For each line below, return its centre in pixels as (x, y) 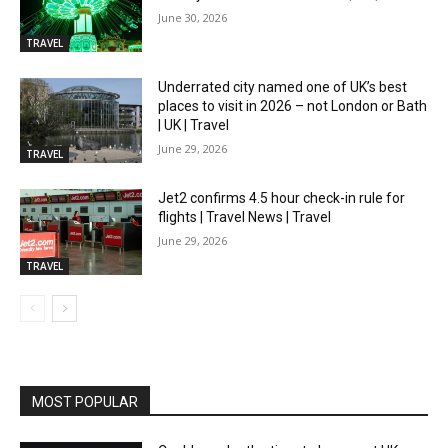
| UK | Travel (194, 124)
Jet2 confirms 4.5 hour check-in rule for (282, 198)
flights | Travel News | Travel (245, 217)
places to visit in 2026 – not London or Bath (293, 105)
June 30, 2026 (193, 17)
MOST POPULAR (85, 402)
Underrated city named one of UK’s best (283, 86)
